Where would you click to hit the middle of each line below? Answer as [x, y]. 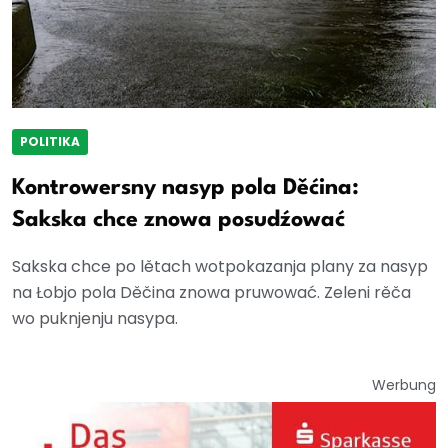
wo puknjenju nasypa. [95, 319]
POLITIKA [50, 142]
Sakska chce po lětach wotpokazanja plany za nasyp [220, 267]
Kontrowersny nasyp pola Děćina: [185, 188]
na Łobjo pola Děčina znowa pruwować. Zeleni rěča [211, 293]
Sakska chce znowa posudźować [178, 220]
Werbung [404, 385]
